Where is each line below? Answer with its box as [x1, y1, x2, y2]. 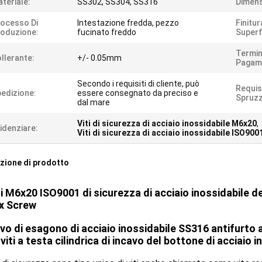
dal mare [77, 98, 110, 107]
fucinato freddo [77, 27, 136, 37]
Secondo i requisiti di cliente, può [77, 79, 199, 88]
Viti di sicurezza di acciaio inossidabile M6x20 [77, 119, 257, 128]
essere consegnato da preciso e [77, 88, 198, 98]
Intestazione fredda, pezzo [77, 18, 179, 27]
